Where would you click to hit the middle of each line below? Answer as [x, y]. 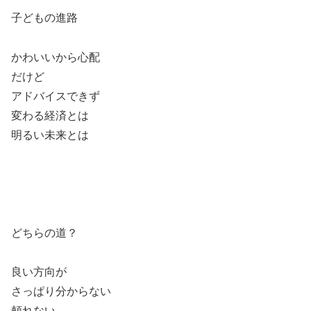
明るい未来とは [50, 135]
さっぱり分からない [61, 291]
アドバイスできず [56, 96]
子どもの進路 [44, 17]
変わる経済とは [50, 115]
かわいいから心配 [56, 57]
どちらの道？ [44, 233]
